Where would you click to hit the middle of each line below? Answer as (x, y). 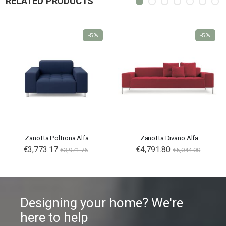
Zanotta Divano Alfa (169, 138)
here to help (56, 217)
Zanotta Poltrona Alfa (57, 138)
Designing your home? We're (102, 203)
